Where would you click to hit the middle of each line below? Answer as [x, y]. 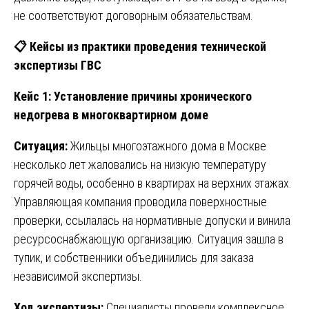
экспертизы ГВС [58, 65]
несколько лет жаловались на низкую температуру [140, 164]
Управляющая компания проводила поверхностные [140, 201]
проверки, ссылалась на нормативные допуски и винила [152, 220]
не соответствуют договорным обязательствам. [133, 15]
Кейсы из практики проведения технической [147, 46]
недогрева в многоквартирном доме [111, 114]
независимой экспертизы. [78, 276]
